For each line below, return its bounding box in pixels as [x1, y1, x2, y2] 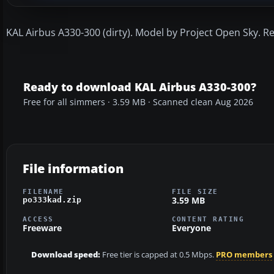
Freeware [23, 222, 62, 234]
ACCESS [23, 215, 54, 223]
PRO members [216, 250, 272, 261]
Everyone [171, 222, 211, 234]
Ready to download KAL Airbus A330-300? [23, 79, 256, 94]
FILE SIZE [171, 187, 218, 195]
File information [23, 160, 124, 177]
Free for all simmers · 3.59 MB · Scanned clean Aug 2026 [23, 96, 253, 108]
